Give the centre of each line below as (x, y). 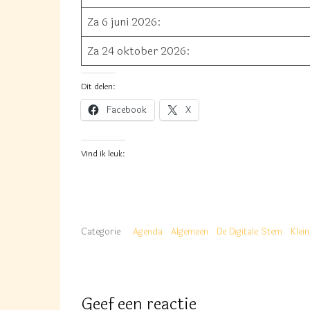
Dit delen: (98, 86)
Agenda (148, 232)
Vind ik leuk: (103, 154)
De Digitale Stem (249, 232)
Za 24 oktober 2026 (137, 51)
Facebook (127, 110)
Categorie (101, 232)
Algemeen (190, 232)
